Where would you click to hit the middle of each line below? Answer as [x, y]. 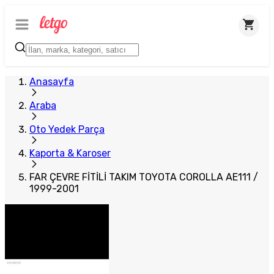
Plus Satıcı [37, 15]
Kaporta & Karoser [70, 153]
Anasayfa [52, 82]
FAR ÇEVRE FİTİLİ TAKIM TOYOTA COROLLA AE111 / [144, 177]
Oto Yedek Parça [67, 129]
